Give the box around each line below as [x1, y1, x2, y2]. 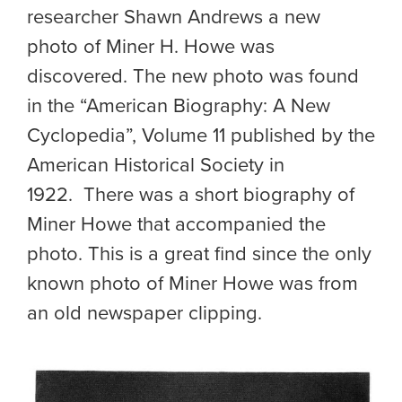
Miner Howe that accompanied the [27, 213, 326, 237]
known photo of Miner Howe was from [27, 272, 358, 296]
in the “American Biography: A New [27, 94, 330, 118]
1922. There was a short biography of [27, 183, 354, 207]
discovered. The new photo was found [27, 65, 359, 89]
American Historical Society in [27, 153, 284, 178]
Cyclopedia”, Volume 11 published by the [27, 124, 375, 148]
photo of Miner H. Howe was [27, 35, 275, 59]
